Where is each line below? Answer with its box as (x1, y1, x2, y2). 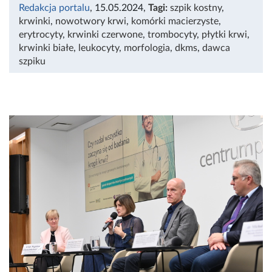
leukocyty (78, 42, 119, 53)
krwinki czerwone (67, 29, 143, 39)
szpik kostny (170, 2, 222, 13)
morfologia (124, 42, 170, 53)
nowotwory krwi (55, 16, 126, 26)
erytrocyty (19, 29, 63, 39)
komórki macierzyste (131, 16, 219, 26)
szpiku (19, 56, 46, 66)
